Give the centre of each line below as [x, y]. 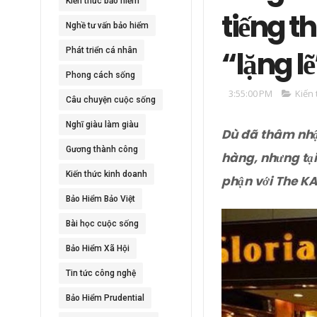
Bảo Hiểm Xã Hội [98, 248]
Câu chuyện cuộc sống [111, 100]
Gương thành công [102, 149]
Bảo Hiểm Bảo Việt [100, 199]
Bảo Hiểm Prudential [105, 298]
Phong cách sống [100, 75]
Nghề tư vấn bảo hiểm [107, 25]
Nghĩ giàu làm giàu [102, 125]
